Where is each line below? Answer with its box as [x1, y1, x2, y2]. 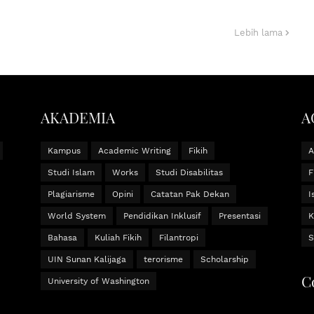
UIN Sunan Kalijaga [47, 254, 126, 265]
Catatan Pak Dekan [150, 189, 229, 200]
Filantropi [158, 233, 198, 243]
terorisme [143, 254, 183, 265]
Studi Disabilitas [155, 168, 223, 178]
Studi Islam [47, 168, 95, 178]
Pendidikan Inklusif [123, 211, 201, 221]
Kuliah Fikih [94, 233, 142, 243]
